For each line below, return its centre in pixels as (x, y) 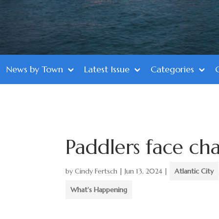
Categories (172, 69)
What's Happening (99, 190)
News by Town (34, 69)
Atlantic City (194, 171)
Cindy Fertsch (96, 171)
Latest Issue (107, 69)
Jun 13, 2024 (144, 171)
